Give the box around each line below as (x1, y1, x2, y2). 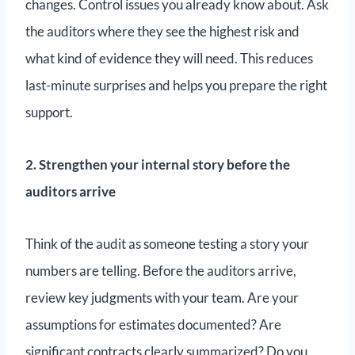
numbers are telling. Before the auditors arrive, (25, 262, 296, 280)
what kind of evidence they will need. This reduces (25, 50, 313, 67)
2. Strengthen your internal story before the (25, 156, 290, 174)
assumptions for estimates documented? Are (25, 316, 281, 334)
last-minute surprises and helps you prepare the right (25, 77, 327, 94)
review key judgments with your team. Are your (25, 289, 299, 307)
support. (25, 104, 73, 121)
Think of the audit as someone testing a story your (25, 235, 309, 253)
